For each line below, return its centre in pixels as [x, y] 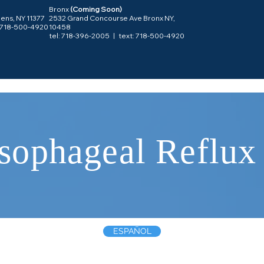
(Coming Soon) [96, 9]
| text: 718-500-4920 [147, 36]
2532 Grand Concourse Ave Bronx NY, [112, 18]
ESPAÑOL [132, 231]
